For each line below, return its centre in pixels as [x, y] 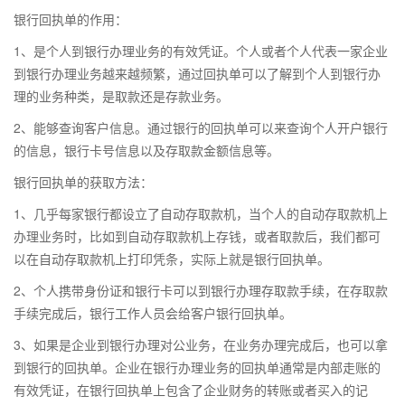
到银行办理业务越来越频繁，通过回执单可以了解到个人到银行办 [197, 73]
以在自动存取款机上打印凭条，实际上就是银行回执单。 [172, 259]
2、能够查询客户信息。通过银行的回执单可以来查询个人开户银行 [201, 127]
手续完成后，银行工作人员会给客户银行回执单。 [153, 313]
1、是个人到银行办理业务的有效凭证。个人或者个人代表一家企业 [201, 51]
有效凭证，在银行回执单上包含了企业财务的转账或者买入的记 [191, 390]
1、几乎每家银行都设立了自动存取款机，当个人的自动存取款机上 [201, 213]
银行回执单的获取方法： [83, 182]
